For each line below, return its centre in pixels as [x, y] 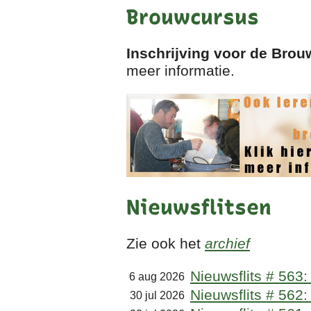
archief [227, 244]
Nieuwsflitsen [199, 208]
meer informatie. [180, 71]
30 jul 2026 [160, 296]
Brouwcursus [193, 17]
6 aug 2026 [160, 277]
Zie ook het [166, 244]
